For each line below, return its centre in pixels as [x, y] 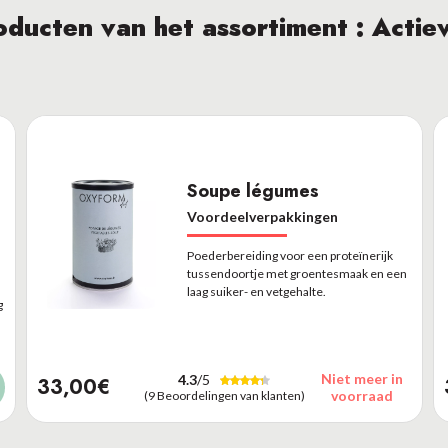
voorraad [361, 395]
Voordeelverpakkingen [262, 216]
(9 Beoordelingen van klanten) [224, 395]
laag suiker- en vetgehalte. [256, 291]
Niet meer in [361, 378]
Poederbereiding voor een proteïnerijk [289, 255]
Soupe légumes [252, 190]
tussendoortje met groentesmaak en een [296, 273]
